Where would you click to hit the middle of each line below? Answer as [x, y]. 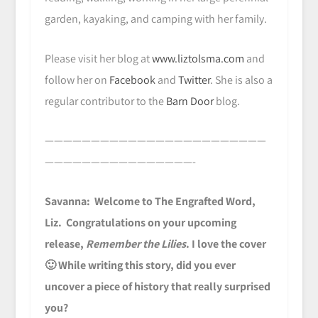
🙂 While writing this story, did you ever [140, 265]
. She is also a [241, 79]
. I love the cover [226, 243]
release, [65, 243]
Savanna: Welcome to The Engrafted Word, [150, 201]
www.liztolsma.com [198, 58]
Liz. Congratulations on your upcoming [140, 222]
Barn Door [190, 101]
